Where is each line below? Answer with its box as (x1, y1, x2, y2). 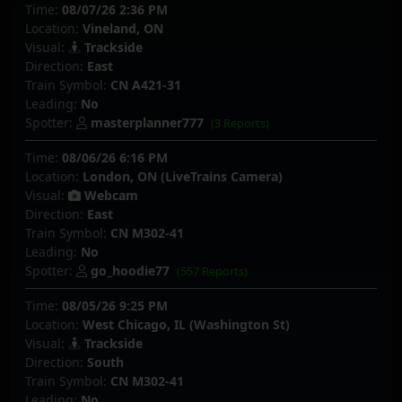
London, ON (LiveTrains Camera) (83, 167, 283, 185)
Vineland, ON (83, 19, 163, 37)
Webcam (81, 186, 138, 204)
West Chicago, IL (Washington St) (83, 316, 290, 334)
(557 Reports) (177, 263, 249, 279)
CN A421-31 (110, 75, 181, 93)
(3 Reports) (211, 115, 270, 131)
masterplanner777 (91, 113, 204, 131)
